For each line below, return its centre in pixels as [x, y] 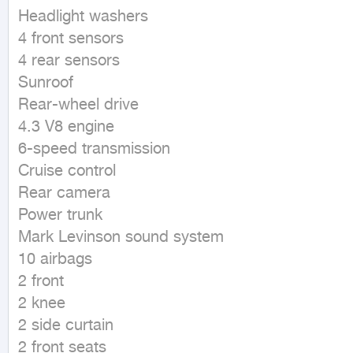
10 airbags [55, 260]
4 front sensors [71, 40]
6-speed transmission [94, 150]
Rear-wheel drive [78, 106]
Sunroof [46, 84]
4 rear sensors [69, 62]
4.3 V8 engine [66, 128]
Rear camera [64, 194]
